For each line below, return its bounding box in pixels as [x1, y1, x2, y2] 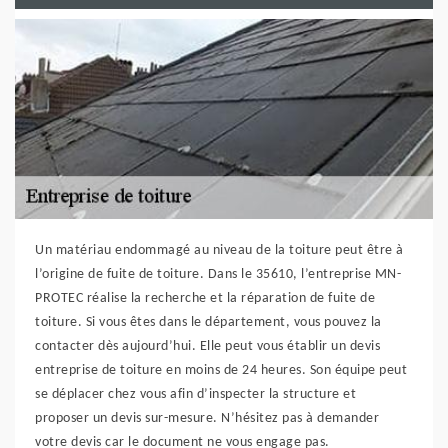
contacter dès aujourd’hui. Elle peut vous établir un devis [35, 339, 380, 354]
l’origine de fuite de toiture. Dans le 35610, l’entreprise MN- [35, 267, 401, 282]
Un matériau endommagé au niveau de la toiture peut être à [35, 243, 404, 258]
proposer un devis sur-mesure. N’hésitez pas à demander [35, 411, 379, 426]
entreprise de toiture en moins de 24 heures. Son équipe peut [35, 363, 407, 378]
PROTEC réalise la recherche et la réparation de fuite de [35, 291, 375, 306]
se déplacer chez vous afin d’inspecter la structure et [35, 387, 356, 402]
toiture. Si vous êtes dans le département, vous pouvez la [35, 315, 382, 330]
